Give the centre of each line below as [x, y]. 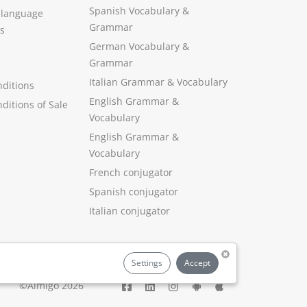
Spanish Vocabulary [134, 11]
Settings [147, 262]
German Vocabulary [134, 46]
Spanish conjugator [134, 192]
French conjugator [131, 172]
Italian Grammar [127, 82]
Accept [197, 262]
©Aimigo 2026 [51, 285]
